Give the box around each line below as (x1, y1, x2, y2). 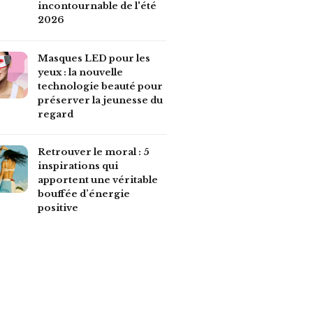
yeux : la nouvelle (37, 66, 123, 78)
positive (37, 202, 78, 214)
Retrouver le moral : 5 (37, 146, 150, 159)
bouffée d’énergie (37, 188, 130, 201)
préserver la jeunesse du (37, 94, 163, 106)
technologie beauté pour (37, 80, 163, 92)
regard (37, 108, 73, 120)
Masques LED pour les (37, 52, 150, 64)
